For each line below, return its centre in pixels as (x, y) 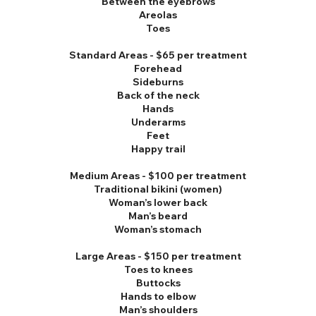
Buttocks (158, 283)
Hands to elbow (158, 296)
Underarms (158, 122)
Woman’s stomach (158, 229)
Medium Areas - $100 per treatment (158, 176)
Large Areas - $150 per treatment (158, 256)
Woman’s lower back (158, 202)
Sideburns (158, 82)
